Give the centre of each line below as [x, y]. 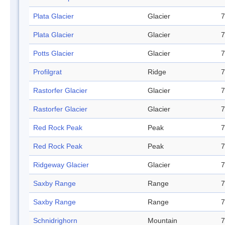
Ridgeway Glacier [61, 165]
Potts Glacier [53, 53]
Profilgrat [47, 72]
